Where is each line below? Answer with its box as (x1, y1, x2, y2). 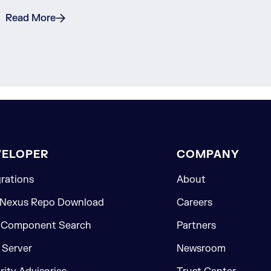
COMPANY (177, 148, 240, 162)
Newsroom (177, 243, 226, 255)
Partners (177, 220, 216, 232)
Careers (177, 197, 212, 209)
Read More (5, 12, 56, 25)
